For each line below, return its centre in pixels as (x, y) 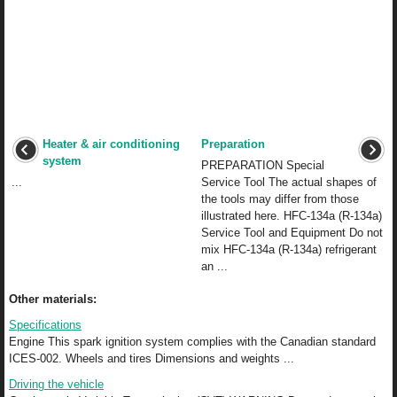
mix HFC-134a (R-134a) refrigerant (289, 250)
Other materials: (53, 300)
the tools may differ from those (280, 199)
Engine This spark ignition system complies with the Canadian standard (192, 342)
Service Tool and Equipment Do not (292, 233)
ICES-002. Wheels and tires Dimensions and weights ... (152, 359)
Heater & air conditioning (111, 144)
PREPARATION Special (263, 166)
